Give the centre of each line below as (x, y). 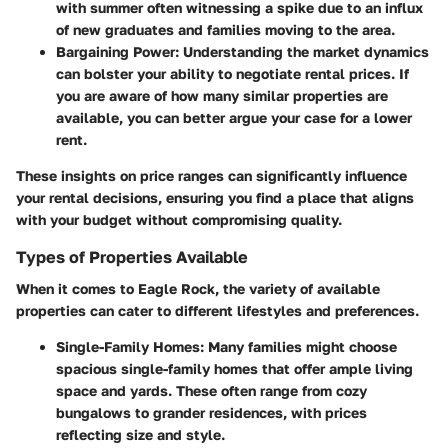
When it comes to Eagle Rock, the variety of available (198, 289)
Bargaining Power (115, 52)
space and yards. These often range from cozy (211, 391)
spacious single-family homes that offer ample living (234, 369)
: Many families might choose (298, 347)
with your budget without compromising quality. (179, 220)
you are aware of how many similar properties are (222, 96)
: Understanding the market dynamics (302, 52)
